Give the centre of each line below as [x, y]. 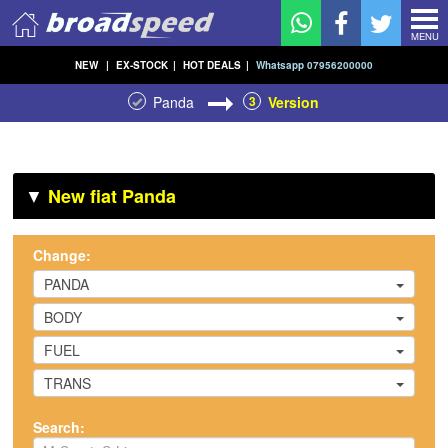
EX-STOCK [142, 65]
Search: [59, 427]
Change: [62, 255]
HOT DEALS [212, 65]
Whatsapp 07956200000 [314, 65]
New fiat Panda [112, 196]
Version [294, 102]
